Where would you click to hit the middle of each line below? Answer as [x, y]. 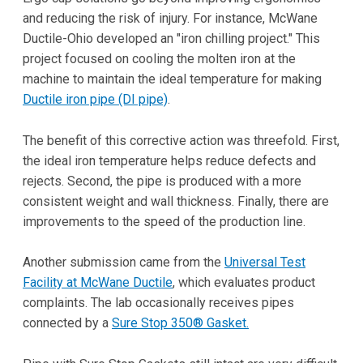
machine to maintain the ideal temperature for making [172, 79]
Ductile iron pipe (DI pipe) [95, 100]
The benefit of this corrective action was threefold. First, [181, 140]
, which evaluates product [244, 283]
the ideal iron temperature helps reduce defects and [169, 160]
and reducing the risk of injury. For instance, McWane [170, 19]
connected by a [67, 323]
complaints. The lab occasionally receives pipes [158, 303]
